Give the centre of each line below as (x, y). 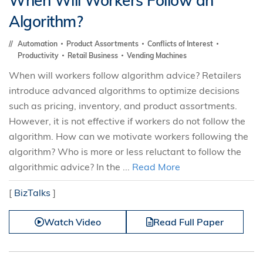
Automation (38, 44)
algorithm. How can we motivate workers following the (129, 136)
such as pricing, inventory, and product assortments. (123, 106)
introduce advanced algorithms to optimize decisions (124, 90)
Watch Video (72, 222)
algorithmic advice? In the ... (70, 167)
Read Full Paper (188, 222)
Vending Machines (157, 55)
